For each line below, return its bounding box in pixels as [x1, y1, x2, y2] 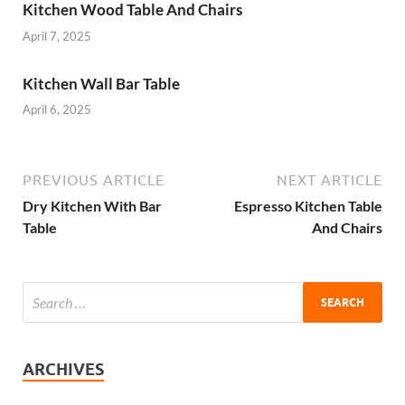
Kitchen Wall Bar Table [23, 73, 180, 93]
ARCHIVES [23, 360, 104, 380]
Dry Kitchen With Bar [23, 197, 162, 215]
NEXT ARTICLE [277, 172, 382, 189]
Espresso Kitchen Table [234, 197, 382, 215]
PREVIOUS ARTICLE [23, 172, 165, 189]
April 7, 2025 [23, 28, 91, 43]
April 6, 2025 [23, 102, 91, 118]
